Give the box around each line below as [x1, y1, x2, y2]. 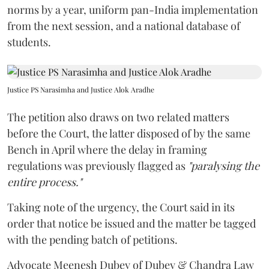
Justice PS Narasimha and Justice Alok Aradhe [7, 85, 154, 94]
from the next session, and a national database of [7, 19, 240, 33]
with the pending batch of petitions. [7, 232, 178, 247]
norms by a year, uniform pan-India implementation [7, 2, 258, 17]
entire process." [7, 175, 82, 189]
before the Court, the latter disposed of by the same [7, 126, 250, 141]
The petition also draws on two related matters [7, 110, 229, 124]
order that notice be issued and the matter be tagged [7, 216, 256, 231]
